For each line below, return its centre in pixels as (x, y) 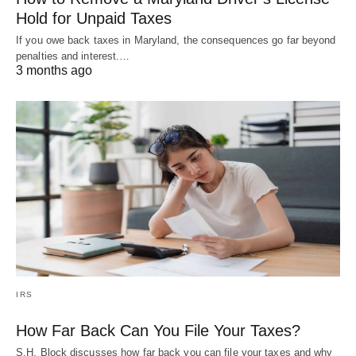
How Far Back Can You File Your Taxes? (158, 331)
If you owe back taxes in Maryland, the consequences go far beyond (176, 40)
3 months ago (54, 70)
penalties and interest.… (73, 56)
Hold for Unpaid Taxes (94, 18)
